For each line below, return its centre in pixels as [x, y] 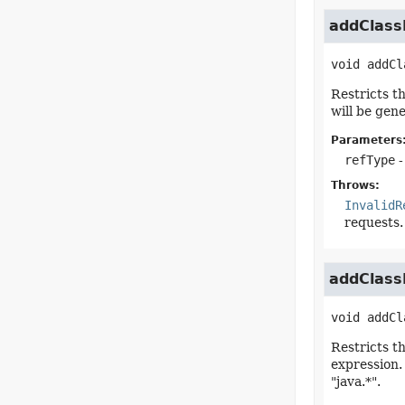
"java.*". [355, 381]
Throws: [355, 185]
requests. [373, 222]
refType [369, 160]
